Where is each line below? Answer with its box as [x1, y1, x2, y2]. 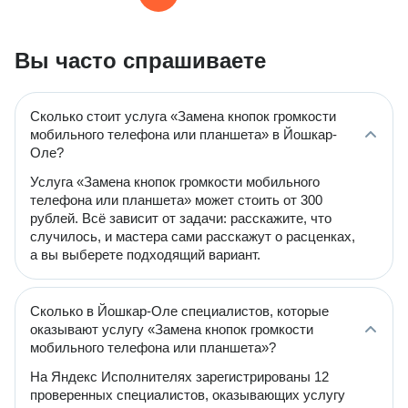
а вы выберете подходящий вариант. [30, 247, 260, 262]
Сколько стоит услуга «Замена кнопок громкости [30, 108, 336, 124]
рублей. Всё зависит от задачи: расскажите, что [30, 210, 331, 226]
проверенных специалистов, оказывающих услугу [30, 387, 345, 403]
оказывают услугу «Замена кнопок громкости [30, 321, 313, 337]
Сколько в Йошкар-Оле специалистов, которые [30, 303, 329, 319]
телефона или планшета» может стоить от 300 [30, 192, 322, 208]
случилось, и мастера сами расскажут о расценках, [30, 229, 355, 244]
